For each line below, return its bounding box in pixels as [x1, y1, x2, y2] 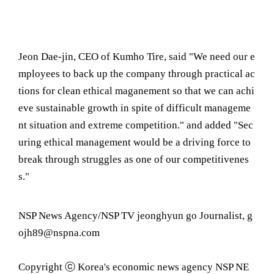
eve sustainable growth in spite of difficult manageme [18, 102, 251, 114]
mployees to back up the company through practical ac [18, 68, 255, 80]
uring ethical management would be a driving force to [18, 136, 251, 148]
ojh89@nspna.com [18, 227, 100, 239]
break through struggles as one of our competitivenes [18, 154, 249, 165]
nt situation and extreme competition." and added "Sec [18, 119, 253, 131]
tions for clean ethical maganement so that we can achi [18, 85, 254, 97]
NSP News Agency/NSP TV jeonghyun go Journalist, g [18, 210, 253, 221]
